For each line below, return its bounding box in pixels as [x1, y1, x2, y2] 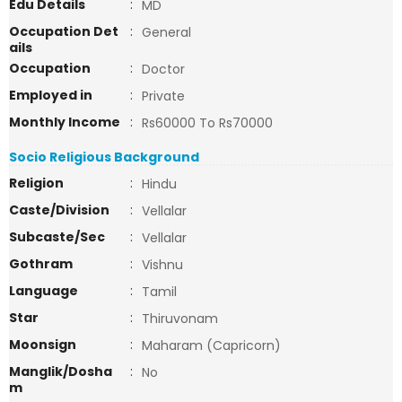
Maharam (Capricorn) [142, 336, 281, 354]
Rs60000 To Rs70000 [142, 114, 273, 132]
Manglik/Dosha [9, 363, 112, 380]
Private [142, 87, 185, 105]
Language [9, 282, 78, 300]
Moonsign [9, 336, 76, 354]
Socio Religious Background [9, 148, 199, 166]
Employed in [9, 86, 92, 104]
